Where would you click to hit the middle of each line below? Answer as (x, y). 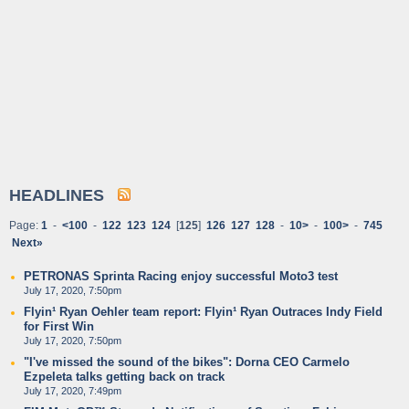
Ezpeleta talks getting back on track (124, 377)
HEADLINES (63, 195)
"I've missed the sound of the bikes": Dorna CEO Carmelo (187, 362)
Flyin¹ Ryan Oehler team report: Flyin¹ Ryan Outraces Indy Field (203, 312)
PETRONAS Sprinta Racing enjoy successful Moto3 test (181, 276)
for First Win (59, 326)
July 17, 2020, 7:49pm (73, 391)
